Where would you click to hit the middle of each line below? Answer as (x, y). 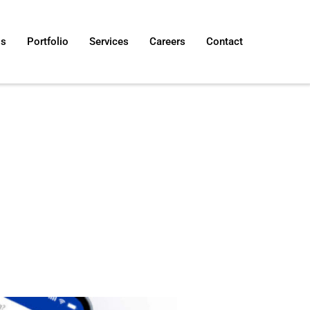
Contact (224, 42)
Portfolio (47, 42)
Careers (167, 42)
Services (109, 42)
